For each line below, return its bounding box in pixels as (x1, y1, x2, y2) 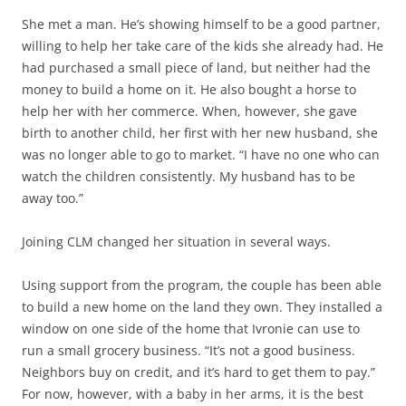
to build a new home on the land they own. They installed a (22, 298, 382, 316)
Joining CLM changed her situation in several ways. (22, 233, 331, 251)
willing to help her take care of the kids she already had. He (22, 37, 383, 55)
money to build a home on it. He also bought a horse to (22, 81, 356, 99)
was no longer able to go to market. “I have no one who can (22, 146, 380, 164)
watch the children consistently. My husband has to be (22, 168, 355, 186)
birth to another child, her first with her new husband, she (22, 124, 378, 142)
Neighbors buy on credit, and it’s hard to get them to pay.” (22, 363, 375, 382)
